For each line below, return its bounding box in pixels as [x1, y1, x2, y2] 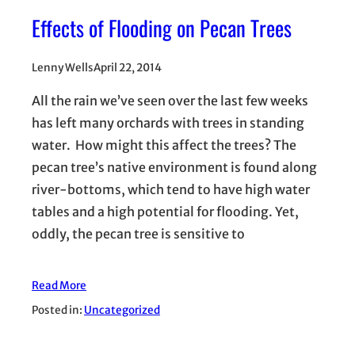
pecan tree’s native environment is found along [32, 158, 317, 175]
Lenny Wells [32, 60, 94, 74]
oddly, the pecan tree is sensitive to [32, 225, 245, 242]
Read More [32, 278, 86, 292]
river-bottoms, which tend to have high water [32, 181, 310, 197]
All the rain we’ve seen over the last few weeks [32, 92, 308, 109]
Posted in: [32, 303, 84, 317]
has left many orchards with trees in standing [32, 114, 304, 131]
